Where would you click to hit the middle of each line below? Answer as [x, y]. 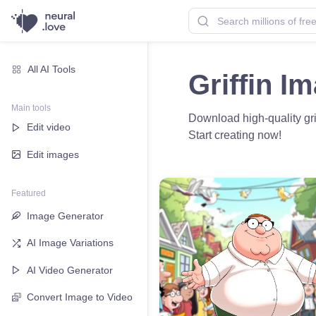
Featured [29, 193]
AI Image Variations [70, 243]
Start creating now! [235, 135]
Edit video [49, 127]
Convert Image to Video [80, 297]
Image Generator [65, 215]
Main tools [31, 108]
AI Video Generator [70, 270]
